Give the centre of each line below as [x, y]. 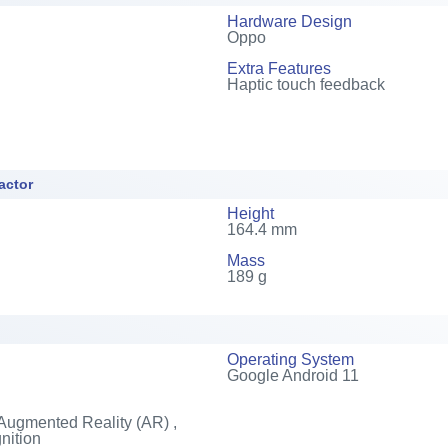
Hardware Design [289, 21]
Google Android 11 [292, 375]
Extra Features [278, 68]
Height [250, 213]
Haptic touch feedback [305, 84]
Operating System [290, 359]
